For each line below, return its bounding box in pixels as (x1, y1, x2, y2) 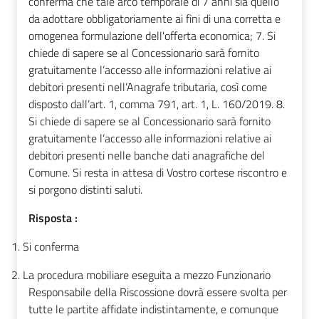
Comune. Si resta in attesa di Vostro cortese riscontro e (28, 164, 287, 182)
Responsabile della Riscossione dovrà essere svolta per (28, 283, 287, 301)
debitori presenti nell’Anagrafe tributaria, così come (28, 78, 267, 96)
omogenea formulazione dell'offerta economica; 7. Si (28, 27, 276, 45)
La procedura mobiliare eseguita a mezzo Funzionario (23, 266, 271, 284)
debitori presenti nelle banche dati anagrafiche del (28, 147, 265, 164)
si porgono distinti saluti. (28, 181, 142, 199)
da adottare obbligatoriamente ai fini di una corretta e (28, 10, 281, 28)
